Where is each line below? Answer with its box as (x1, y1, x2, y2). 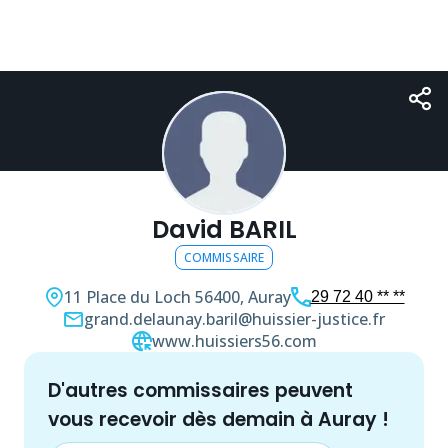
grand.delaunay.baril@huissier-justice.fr (83, 308, 385, 330)
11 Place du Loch (63, 286, 191, 308)
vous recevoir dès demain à (48, 406, 318, 433)
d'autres (65, 377, 133, 404)
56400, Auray (194, 286, 291, 308)
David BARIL (151, 213, 297, 246)
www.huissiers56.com (151, 330, 317, 352)
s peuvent (259, 377, 353, 404)
